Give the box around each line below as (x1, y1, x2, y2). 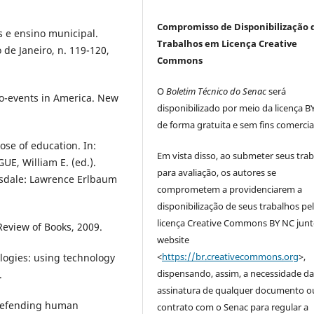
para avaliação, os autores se (157, 166, 277, 179)
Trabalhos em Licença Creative (157, 37, 298, 50)
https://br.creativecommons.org (162, 250, 299, 264)
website (157, 233, 190, 247)
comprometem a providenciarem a (157, 183, 303, 196)
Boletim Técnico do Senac (166, 85, 267, 98)
